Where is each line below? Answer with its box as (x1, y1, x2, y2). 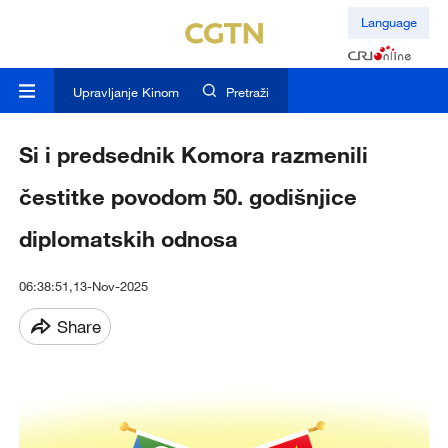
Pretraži (226, 84, 270, 101)
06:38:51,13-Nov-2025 (18, 278, 148, 295)
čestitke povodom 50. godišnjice (18, 183, 357, 211)
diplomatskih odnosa (18, 225, 238, 253)
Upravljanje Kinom (72, 84, 179, 101)
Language (360, 14, 417, 31)
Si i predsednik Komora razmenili (18, 141, 368, 169)
